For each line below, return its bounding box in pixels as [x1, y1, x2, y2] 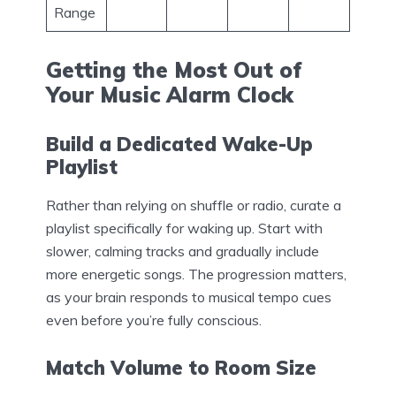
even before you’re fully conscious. [46, 310, 262, 329]
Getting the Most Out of [46, 56, 302, 83]
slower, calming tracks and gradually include [46, 241, 319, 260]
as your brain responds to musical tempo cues [46, 287, 331, 306]
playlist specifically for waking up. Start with [46, 218, 323, 237]
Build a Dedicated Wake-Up [46, 131, 313, 156]
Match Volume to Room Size [46, 355, 316, 381]
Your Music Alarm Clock [46, 80, 293, 108]
